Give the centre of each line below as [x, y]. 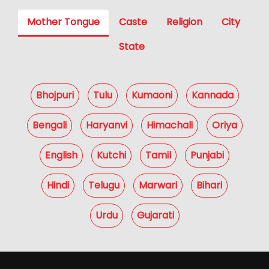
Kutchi [111, 156]
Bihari [209, 186]
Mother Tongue [63, 22]
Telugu [104, 186]
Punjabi [207, 156]
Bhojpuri [55, 95]
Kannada [212, 95]
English [61, 156]
